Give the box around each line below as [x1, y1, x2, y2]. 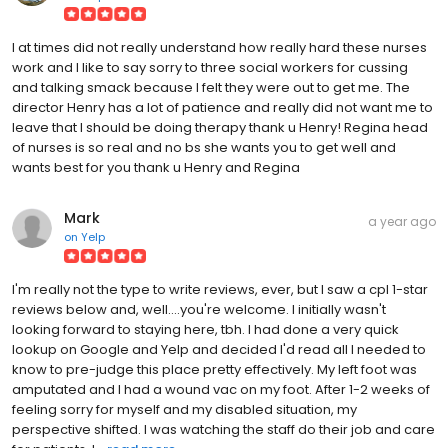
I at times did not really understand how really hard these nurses [12, 37, 427, 57]
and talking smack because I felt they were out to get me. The [12, 77, 410, 97]
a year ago [368, 212, 436, 230]
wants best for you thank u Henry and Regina [12, 157, 300, 177]
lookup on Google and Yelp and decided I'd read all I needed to [12, 339, 426, 359]
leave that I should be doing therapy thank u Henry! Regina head [12, 117, 428, 137]
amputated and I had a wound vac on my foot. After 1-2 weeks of [12, 379, 430, 399]
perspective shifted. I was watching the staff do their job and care [12, 419, 435, 439]
